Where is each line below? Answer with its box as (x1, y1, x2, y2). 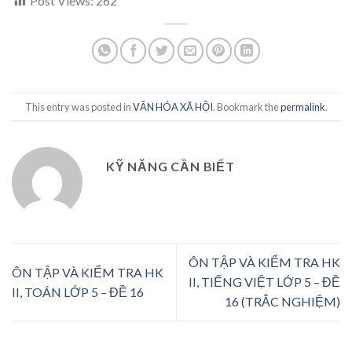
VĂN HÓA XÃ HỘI (132, 100, 213, 113)
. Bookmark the (212, 100, 280, 113)
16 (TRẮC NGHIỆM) (225, 294, 340, 310)
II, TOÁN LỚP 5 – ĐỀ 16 (12, 284, 144, 299)
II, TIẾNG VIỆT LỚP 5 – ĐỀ (189, 274, 340, 290)
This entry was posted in (24, 100, 133, 113)
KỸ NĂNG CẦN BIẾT (106, 159, 235, 174)
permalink (280, 100, 325, 113)
